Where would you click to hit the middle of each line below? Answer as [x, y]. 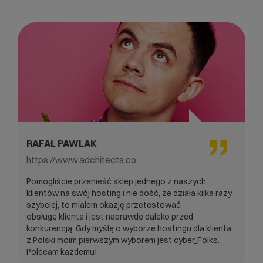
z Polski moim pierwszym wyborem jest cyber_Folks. [123, 240]
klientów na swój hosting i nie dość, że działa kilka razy [129, 193]
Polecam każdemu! [62, 252]
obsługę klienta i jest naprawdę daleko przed [110, 216]
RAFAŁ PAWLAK [62, 143]
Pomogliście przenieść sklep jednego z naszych [116, 181]
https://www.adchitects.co [81, 159]
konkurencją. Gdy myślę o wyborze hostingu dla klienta [129, 228]
